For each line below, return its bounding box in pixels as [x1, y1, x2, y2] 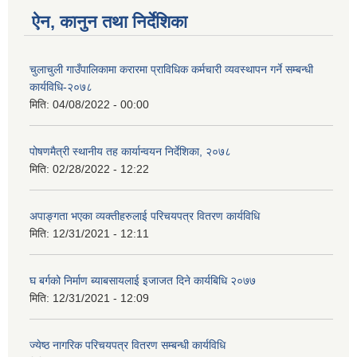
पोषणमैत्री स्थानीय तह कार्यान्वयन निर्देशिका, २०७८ [29, 145, 231, 159]
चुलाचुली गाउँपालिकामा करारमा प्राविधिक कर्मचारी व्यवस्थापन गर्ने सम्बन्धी [29, 63, 313, 76]
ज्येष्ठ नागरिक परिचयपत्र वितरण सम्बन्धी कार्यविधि [29, 339, 226, 352]
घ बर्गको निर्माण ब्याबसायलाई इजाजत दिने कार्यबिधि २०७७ [29, 274, 256, 288]
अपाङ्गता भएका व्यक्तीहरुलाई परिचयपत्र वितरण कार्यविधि [29, 210, 260, 223]
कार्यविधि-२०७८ [29, 80, 92, 94]
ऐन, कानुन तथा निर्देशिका [32, 12, 187, 33]
